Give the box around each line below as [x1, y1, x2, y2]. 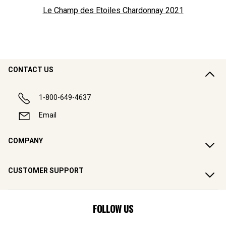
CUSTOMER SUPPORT [8, 166, 84, 175]
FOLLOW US [93, 202, 133, 215]
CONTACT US [8, 66, 53, 74]
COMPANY [8, 137, 43, 145]
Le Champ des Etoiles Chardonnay [42, 6, 163, 16]
